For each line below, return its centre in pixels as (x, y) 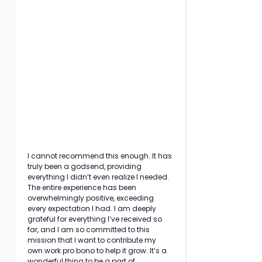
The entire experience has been (83, 187)
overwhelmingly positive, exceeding (92, 198)
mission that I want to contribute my (93, 240)
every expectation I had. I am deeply (93, 208)
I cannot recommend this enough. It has (101, 156)
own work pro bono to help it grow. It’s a (98, 251)
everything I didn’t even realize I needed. (99, 177)
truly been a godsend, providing (85, 166)
